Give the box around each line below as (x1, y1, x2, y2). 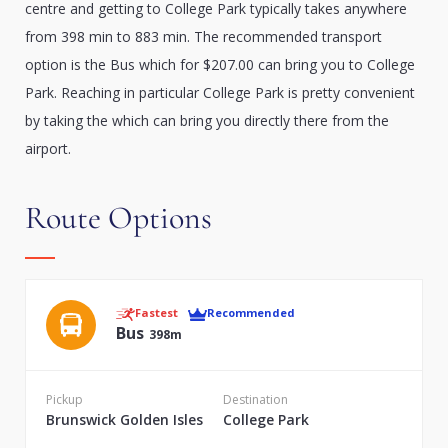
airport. (25, 139, 71, 158)
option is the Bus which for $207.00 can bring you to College (25, 55, 415, 74)
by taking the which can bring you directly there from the (25, 111, 389, 130)
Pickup (46, 391, 83, 408)
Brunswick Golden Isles (46, 410, 203, 429)
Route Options (25, 198, 212, 237)
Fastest (135, 305, 178, 320)
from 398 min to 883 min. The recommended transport (25, 27, 382, 46)
